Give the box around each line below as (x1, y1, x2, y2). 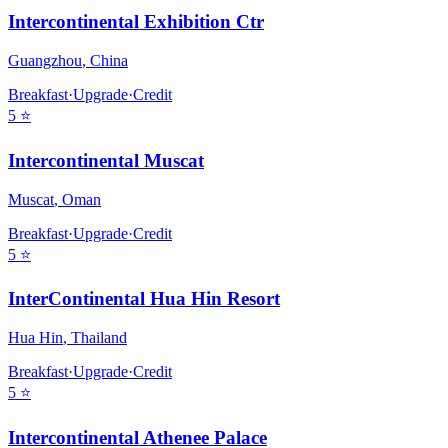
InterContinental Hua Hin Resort (8, 288, 280, 310)
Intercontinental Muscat (8, 149, 204, 171)
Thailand (71, 328, 127, 346)
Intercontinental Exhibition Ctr (8, 11, 264, 33)
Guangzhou (8, 52, 82, 70)
